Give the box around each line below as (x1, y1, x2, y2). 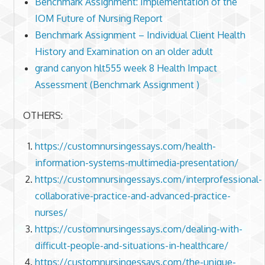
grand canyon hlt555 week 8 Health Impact (34, 62, 217, 75)
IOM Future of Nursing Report (34, 12, 163, 25)
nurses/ (34, 206, 67, 219)
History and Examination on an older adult (34, 46, 213, 58)
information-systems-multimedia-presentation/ (34, 157, 238, 169)
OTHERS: (22, 109, 63, 122)
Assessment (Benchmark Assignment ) (34, 79, 199, 91)
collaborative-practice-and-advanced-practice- (34, 190, 231, 202)
